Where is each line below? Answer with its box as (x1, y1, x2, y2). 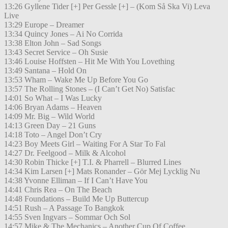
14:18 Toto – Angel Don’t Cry (4, 130, 102, 139)
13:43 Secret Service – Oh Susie (4, 48, 108, 57)
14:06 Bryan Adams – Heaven (4, 103, 102, 112)
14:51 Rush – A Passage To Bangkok (4, 204, 124, 213)
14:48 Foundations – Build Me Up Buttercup (4, 194, 149, 204)
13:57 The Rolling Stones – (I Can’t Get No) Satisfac (4, 84, 175, 94)
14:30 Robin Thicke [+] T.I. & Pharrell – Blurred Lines (4, 158, 181, 167)
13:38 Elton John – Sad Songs (4, 39, 101, 48)
